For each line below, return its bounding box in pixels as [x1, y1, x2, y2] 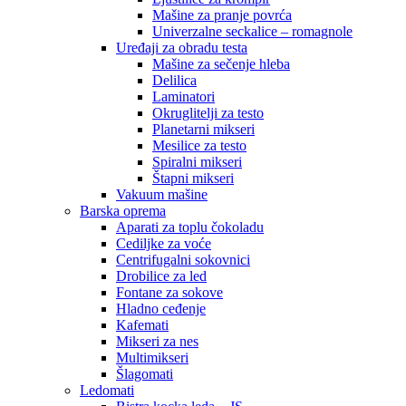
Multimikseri [116, 350, 188, 366]
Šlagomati [116, 366, 173, 382]
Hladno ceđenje [116, 301, 206, 317]
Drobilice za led [116, 268, 207, 285]
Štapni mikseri [152, 170, 234, 187]
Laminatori [152, 89, 215, 105]
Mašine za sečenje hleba [152, 56, 290, 72]
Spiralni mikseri [152, 154, 242, 170]
